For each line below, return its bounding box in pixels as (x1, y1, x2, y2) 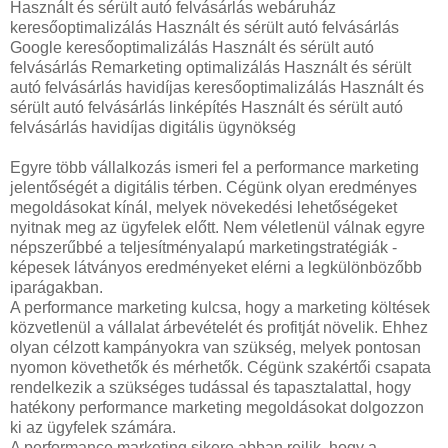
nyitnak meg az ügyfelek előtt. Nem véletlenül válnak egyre (10, 218, 425, 236)
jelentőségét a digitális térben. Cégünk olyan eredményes (10, 178, 417, 196)
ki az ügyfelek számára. (10, 418, 176, 436)
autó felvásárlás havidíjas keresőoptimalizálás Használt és (10, 78, 424, 96)
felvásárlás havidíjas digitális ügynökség (10, 118, 296, 136)
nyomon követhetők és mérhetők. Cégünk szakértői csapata (10, 358, 431, 376)
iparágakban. (10, 278, 103, 296)
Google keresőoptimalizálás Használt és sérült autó (10, 38, 374, 56)
